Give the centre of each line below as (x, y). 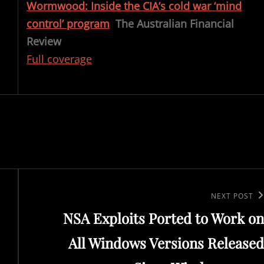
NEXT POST (232, 196)
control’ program (68, 24)
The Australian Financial (175, 24)
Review (44, 41)
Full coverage (59, 59)
